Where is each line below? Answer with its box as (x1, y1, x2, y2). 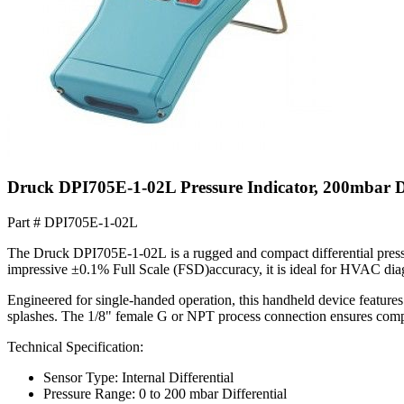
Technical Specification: (7, 338, 143, 354)
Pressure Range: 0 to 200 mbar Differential (43, 385, 287, 401)
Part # (7, 214, 44, 230)
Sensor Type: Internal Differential (43, 369, 234, 385)
